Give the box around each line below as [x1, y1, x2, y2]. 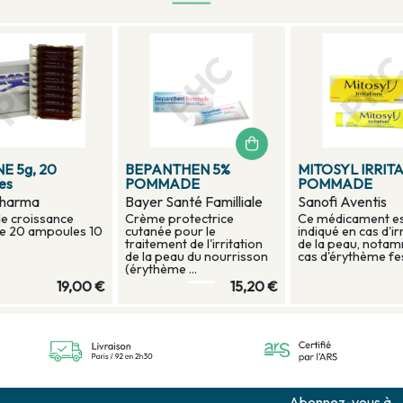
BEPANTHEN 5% [125, 159, 230, 178]
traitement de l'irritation [125, 235, 263, 252]
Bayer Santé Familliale [125, 192, 263, 210]
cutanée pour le [125, 222, 216, 239]
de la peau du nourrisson [125, 247, 268, 264]
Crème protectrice [125, 210, 234, 227]
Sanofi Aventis [298, 192, 387, 210]
